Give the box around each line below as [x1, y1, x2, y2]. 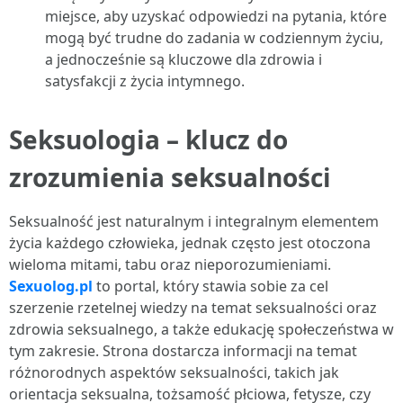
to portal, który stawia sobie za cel [93, 276, 328, 296]
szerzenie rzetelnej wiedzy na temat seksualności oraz [9, 298, 377, 318]
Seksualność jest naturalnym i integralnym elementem [9, 211, 379, 231]
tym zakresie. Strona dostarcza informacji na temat [9, 341, 357, 361]
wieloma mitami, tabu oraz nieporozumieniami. [9, 255, 331, 274]
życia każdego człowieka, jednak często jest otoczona [9, 233, 371, 253]
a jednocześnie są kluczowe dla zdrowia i [45, 49, 322, 69]
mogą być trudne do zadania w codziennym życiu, [45, 28, 383, 48]
